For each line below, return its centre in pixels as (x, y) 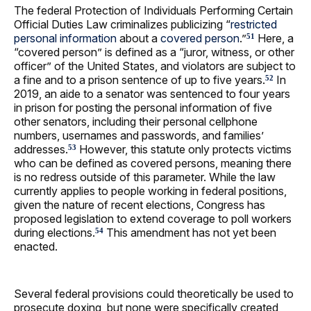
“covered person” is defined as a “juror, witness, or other (154, 52)
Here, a (274, 39)
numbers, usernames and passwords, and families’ (139, 136)
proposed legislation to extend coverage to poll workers (153, 219)
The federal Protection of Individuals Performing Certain (153, 11)
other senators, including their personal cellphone (136, 122)
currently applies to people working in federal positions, (150, 191)
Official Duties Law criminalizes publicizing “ (122, 25)
